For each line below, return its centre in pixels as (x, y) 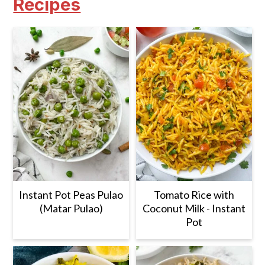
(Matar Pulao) (71, 209)
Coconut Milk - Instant (194, 209)
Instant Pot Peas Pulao (71, 195)
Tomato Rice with (194, 195)
